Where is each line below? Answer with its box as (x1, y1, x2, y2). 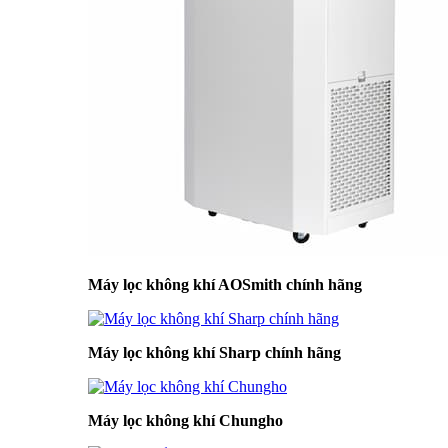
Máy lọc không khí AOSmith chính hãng (88, 276, 362, 293)
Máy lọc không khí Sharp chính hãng (88, 344, 341, 361)
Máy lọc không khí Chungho (88, 412, 283, 429)
